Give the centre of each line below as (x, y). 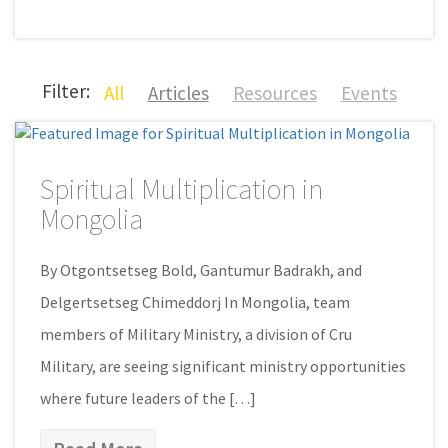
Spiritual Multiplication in (181, 188)
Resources (274, 92)
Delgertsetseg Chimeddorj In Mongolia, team (195, 301)
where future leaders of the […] (148, 397)
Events (368, 92)
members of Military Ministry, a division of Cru (196, 333)
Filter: (65, 91)
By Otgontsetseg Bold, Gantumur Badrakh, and (201, 269)
